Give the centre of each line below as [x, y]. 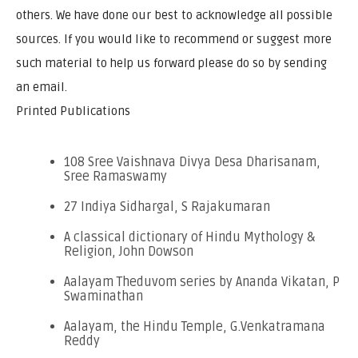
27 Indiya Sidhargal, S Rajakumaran [167, 207]
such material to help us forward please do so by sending [171, 63]
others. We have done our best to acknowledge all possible [174, 15]
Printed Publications [73, 111]
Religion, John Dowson [129, 251]
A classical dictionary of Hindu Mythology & [189, 237]
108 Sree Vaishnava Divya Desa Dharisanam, [192, 162]
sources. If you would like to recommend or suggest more [174, 39]
